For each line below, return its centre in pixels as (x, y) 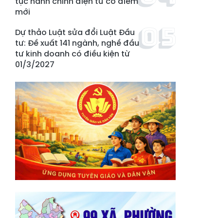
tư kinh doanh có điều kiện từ (73, 54)
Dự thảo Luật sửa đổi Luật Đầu (75, 32)
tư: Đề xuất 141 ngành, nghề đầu (77, 43)
